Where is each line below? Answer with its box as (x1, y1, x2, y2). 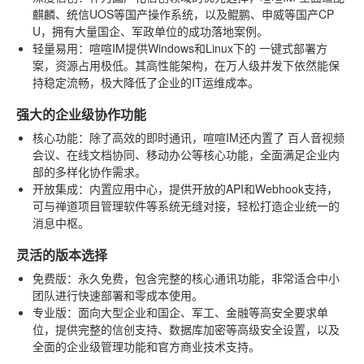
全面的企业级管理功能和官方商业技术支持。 (32, 337, 260, 354)
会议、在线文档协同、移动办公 (32, 145, 192, 162)
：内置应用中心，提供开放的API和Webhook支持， (78, 180, 338, 197)
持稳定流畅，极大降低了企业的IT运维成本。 (32, 73, 259, 90)
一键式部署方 (259, 39, 327, 56)
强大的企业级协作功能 (16, 104, 146, 123)
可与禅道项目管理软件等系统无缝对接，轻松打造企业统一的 (32, 197, 340, 214)
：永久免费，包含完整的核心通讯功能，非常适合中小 (67, 269, 340, 286)
